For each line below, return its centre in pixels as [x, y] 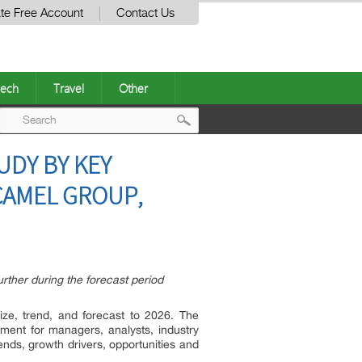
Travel [69, 88]
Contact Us [145, 13]
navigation [233, 185]
